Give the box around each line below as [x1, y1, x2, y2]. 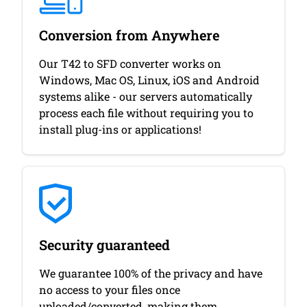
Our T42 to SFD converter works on [39, 56, 221, 71]
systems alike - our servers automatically [39, 89, 252, 103]
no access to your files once [39, 282, 180, 297]
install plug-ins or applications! [39, 122, 201, 136]
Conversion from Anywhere [39, 26, 219, 44]
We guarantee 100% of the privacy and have [39, 266, 262, 280]
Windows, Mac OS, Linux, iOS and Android [39, 73, 260, 87]
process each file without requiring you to [39, 106, 254, 120]
